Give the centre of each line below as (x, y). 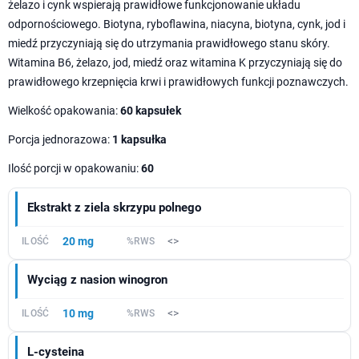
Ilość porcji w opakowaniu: (75, 168)
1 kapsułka (139, 139)
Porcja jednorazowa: (60, 139)
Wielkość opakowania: (64, 110)
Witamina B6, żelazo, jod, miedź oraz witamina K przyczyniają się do (175, 62)
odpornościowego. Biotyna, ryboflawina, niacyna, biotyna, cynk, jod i (177, 24)
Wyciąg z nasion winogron (97, 279)
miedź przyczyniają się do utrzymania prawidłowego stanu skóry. (169, 43)
